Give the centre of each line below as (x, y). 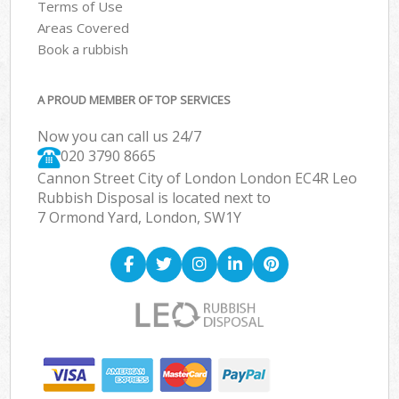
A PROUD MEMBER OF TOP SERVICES (134, 100)
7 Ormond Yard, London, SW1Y (140, 218)
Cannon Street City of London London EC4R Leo (198, 179)
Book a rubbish (83, 49)
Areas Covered (84, 27)
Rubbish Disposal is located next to (155, 198)
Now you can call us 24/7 (120, 137)
